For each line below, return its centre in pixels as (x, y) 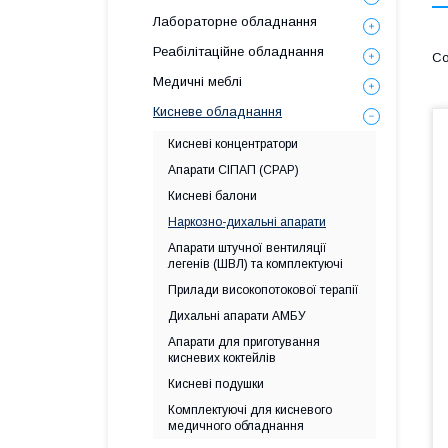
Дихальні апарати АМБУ (237, 316)
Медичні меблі (197, 81)
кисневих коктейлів (222, 358)
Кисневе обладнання (217, 111)
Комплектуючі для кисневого (250, 410)
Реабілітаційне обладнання (238, 51)
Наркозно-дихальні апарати (247, 222)
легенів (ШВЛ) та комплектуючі (255, 264)
